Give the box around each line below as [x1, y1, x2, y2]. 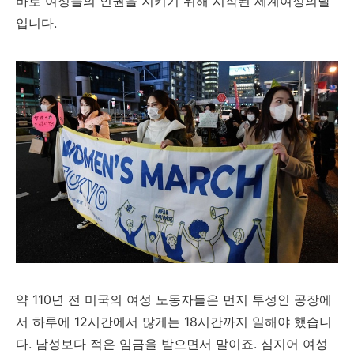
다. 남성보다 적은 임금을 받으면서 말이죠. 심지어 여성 [16, 336, 328, 352]
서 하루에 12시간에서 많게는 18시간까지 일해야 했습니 [16, 314, 332, 330]
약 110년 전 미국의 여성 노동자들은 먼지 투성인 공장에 [16, 292, 332, 307]
